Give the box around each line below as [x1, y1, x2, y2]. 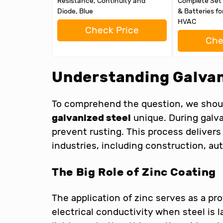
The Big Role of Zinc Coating [52, 165, 216, 179]
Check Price [85, 24, 139, 36]
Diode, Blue [57, 7, 93, 16]
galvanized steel [52, 112, 131, 124]
